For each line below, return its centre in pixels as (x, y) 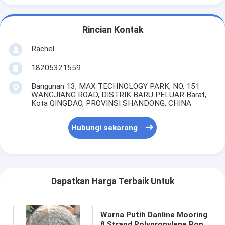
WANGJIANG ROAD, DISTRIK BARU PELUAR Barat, (119, 95)
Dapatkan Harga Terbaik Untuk (113, 182)
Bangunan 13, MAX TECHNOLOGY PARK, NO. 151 (115, 86)
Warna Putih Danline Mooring (154, 215)
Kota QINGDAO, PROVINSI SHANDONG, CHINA (111, 103)
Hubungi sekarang (105, 128)
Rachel (42, 48)
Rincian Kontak (113, 30)
